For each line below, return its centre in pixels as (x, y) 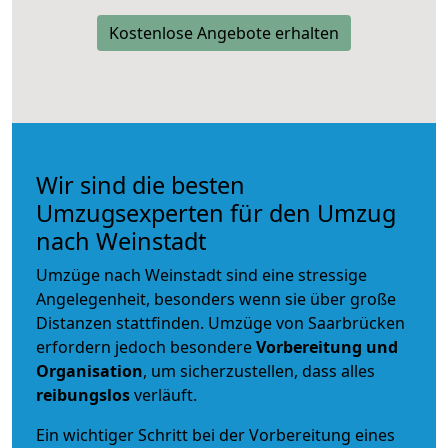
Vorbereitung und (327, 346)
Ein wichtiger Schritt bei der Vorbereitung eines (215, 434)
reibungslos (83, 394)
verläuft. (163, 394)
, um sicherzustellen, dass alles (259, 370)
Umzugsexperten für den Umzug (216, 212)
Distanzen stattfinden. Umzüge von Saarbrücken (220, 322)
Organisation (89, 370)
